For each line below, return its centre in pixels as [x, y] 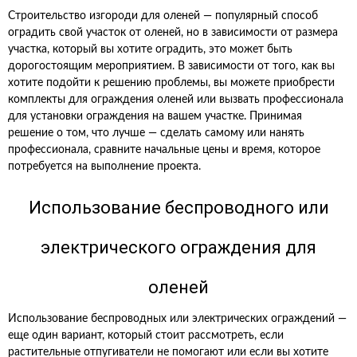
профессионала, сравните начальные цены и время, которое [164, 150]
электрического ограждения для [178, 247]
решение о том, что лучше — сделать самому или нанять [156, 133]
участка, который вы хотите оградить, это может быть [150, 49]
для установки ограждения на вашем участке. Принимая [155, 116]
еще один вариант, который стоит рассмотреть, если [146, 335]
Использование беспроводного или [178, 208]
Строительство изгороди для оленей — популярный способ [163, 16]
